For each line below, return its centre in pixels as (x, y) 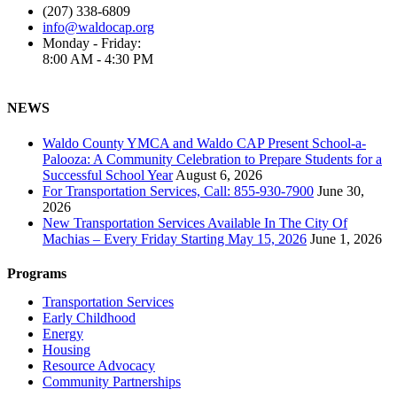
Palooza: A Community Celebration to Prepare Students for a (212, 159)
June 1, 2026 (346, 238)
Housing (66, 350)
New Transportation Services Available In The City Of (195, 222)
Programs (37, 273)
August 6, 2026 (219, 175)
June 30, (341, 191)
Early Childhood (89, 318)
